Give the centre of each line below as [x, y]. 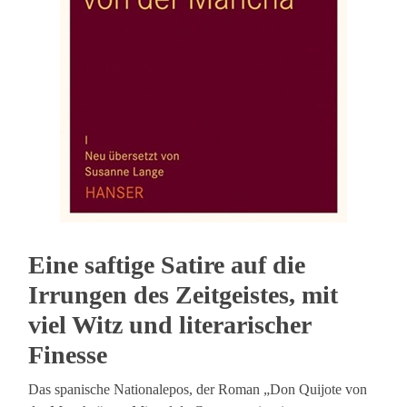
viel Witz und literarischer [170, 325]
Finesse [68, 355]
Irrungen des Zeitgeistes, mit [184, 295]
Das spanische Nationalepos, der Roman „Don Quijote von [198, 390]
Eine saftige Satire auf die [167, 265]
